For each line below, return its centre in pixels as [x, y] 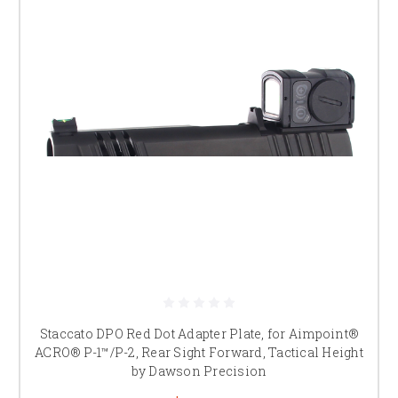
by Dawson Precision [199, 370]
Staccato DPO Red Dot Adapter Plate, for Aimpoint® [199, 333]
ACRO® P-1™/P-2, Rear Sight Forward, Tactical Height [199, 352]
